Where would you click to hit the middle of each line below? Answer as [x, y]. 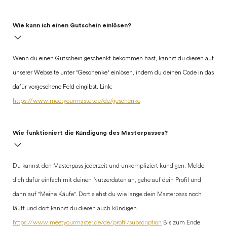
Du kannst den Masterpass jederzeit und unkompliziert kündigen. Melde [108, 166]
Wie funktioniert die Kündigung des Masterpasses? [90, 133]
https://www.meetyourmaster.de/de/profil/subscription [87, 223]
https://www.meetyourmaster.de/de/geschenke [77, 101]
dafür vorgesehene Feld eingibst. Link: [63, 87]
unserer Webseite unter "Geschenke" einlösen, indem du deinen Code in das [113, 73]
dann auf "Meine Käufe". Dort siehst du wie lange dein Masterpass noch [107, 195]
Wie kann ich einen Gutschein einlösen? [72, 25]
